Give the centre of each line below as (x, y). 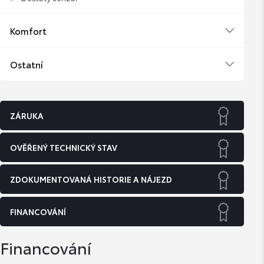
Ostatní (26, 65)
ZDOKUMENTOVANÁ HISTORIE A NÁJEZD (91, 179)
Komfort (28, 31)
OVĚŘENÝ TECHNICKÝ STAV (63, 148)
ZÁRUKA (27, 115)
